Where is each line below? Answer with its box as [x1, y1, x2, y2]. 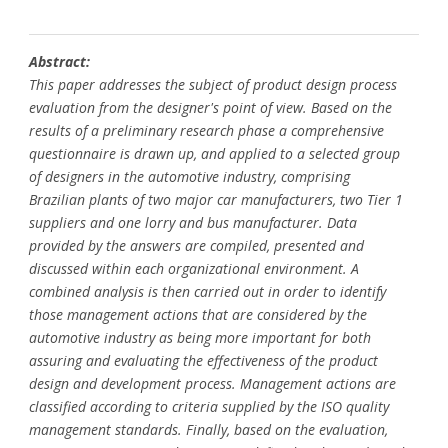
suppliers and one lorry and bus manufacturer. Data [29, 212, 357, 232]
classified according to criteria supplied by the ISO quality [29, 396, 389, 416]
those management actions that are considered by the [29, 304, 367, 324]
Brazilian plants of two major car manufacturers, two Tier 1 [29, 189, 403, 209]
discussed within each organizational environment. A [29, 258, 359, 278]
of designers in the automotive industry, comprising [29, 166, 350, 186]
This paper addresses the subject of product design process [29, 74, 397, 94]
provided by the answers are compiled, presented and [29, 235, 364, 255]
